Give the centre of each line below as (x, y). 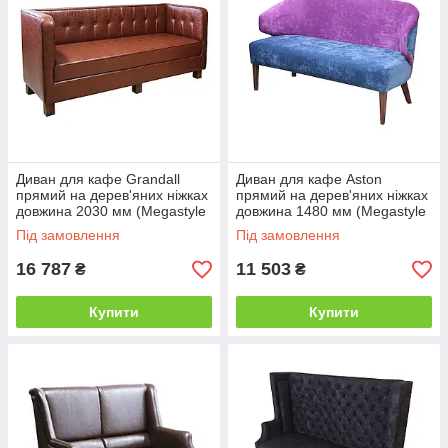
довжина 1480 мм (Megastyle (331, 211)
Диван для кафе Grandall (98, 179)
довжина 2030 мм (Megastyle (111, 211)
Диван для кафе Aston (309, 179)
